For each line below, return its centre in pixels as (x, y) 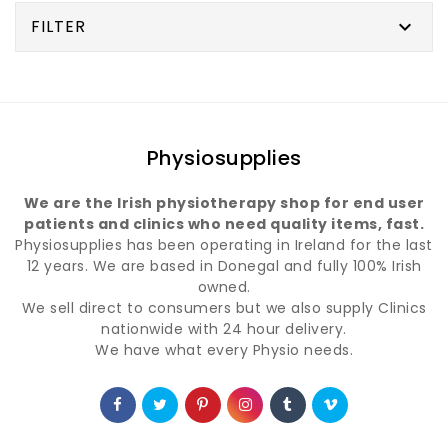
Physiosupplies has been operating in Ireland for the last (224, 245)
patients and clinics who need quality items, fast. (224, 224)
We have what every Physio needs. (224, 350)
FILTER (58, 27)
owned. (224, 287)
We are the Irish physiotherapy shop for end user (224, 203)
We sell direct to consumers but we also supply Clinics (224, 308)
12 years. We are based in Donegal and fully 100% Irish (224, 266)
